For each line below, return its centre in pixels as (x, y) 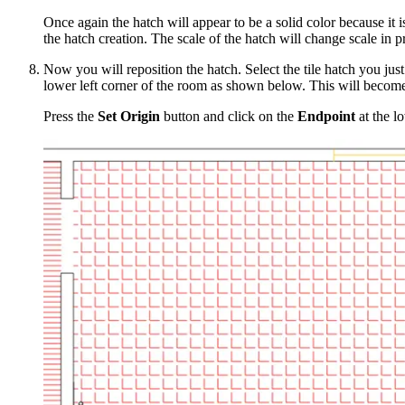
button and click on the (229, 117)
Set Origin (129, 117)
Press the (71, 117)
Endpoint (326, 117)
